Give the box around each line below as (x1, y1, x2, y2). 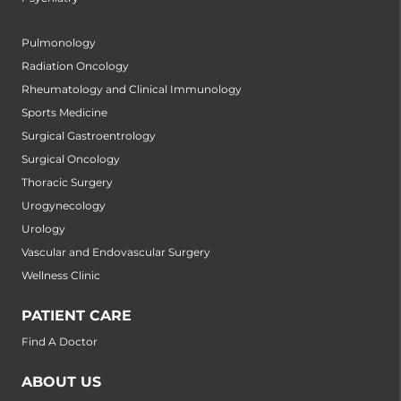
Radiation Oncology (21, 59, 129, 73)
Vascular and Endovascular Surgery (21, 245, 210, 260)
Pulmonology (21, 36, 96, 50)
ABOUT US (21, 373, 101, 391)
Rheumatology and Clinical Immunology (21, 82, 242, 97)
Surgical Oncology (21, 152, 120, 166)
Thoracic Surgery (21, 175, 113, 190)
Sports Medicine (21, 106, 107, 120)
